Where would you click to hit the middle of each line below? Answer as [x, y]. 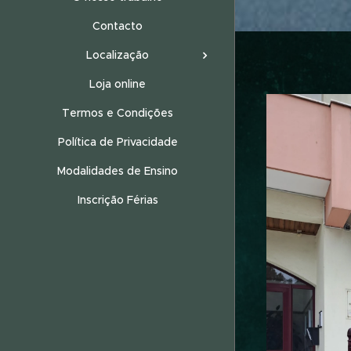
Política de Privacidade [118, 141]
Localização [118, 54]
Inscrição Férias [118, 199]
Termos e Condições [118, 112]
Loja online [118, 83]
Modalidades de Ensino [118, 170]
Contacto [118, 25]
